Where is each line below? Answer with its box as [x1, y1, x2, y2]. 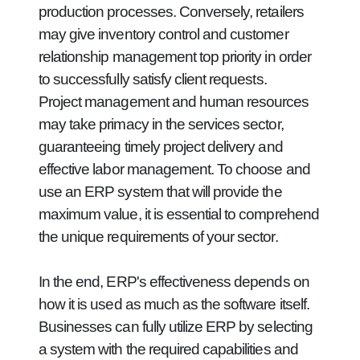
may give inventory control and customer [39, 26, 288, 43]
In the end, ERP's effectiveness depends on [39, 273, 309, 290]
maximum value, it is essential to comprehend [39, 206, 319, 223]
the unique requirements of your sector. [39, 228, 278, 245]
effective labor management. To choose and [39, 161, 310, 178]
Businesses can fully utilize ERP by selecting [39, 318, 313, 335]
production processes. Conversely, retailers [39, 3, 304, 20]
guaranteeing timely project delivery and [39, 138, 283, 155]
